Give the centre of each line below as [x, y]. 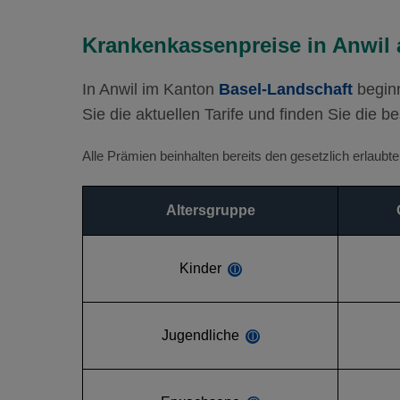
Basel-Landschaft [286, 89]
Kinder [200, 268]
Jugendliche [200, 335]
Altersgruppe [210, 210]
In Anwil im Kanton [150, 89]
